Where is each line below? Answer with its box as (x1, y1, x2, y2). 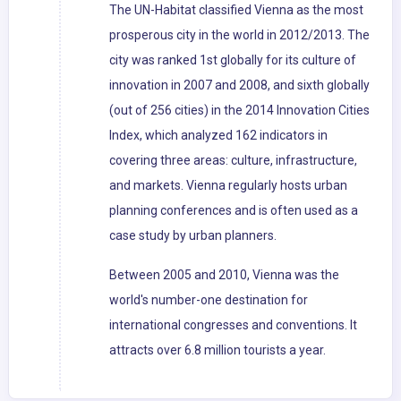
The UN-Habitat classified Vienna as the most (109, 3, 363, 18)
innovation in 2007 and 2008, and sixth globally (109, 78, 370, 93)
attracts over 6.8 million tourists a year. (109, 343, 326, 358)
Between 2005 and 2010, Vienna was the (109, 268, 339, 283)
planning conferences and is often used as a (109, 203, 358, 218)
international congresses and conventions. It (109, 318, 357, 333)
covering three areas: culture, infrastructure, (109, 153, 357, 168)
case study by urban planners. (109, 228, 277, 243)
